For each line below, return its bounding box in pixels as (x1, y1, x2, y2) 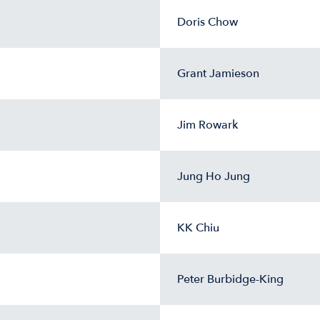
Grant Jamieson (177, 66, 259, 81)
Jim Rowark (177, 117, 238, 133)
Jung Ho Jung (177, 169, 250, 184)
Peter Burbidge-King (177, 271, 284, 287)
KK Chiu (177, 220, 219, 236)
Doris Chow (177, 14, 238, 30)
